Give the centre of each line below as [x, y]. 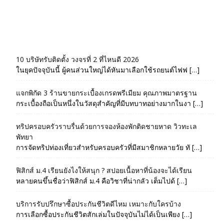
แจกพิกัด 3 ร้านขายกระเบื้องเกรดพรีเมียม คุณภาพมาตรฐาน [106, 93]
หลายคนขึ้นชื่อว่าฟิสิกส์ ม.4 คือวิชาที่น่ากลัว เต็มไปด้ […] [101, 181]
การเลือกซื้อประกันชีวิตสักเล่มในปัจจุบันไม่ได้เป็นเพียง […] [104, 214]
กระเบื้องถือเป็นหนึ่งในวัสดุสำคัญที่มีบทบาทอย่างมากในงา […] [109, 103]
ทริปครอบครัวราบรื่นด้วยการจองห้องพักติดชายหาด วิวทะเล [106, 126]
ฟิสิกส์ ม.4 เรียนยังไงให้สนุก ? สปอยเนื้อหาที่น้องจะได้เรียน [104, 170]
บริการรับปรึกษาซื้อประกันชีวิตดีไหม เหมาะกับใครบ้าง [98, 204]
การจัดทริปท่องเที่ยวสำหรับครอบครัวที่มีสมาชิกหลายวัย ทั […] [109, 147]
